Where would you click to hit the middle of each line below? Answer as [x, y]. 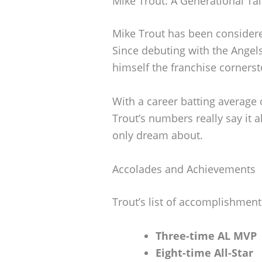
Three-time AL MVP [206, 235]
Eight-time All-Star [204, 252]
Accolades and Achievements [184, 169]
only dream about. [158, 135]
